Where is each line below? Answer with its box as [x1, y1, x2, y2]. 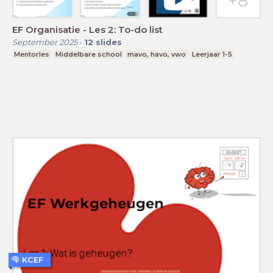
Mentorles [14, 49, 50, 58]
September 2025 [12, 37, 77, 47]
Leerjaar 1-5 [192, 49, 233, 58]
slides [96, 37, 122, 47]
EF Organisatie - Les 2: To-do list [12, 23, 163, 35]
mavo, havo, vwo [127, 49, 186, 58]
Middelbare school [55, 49, 122, 58]
